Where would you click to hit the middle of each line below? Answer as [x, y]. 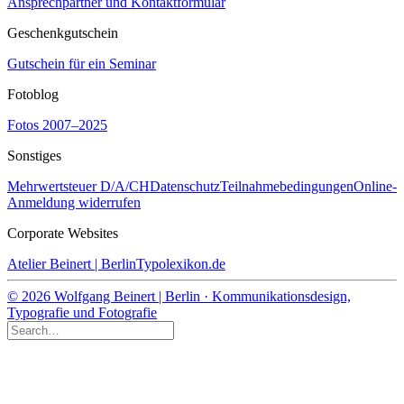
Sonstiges [34, 155]
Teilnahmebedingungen [287, 186]
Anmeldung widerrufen [74, 202]
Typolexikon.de [181, 263]
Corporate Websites [63, 233]
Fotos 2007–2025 [57, 124]
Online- [375, 186]
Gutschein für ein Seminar [82, 63]
